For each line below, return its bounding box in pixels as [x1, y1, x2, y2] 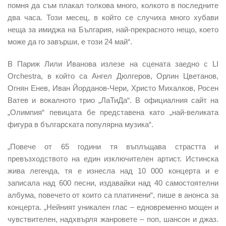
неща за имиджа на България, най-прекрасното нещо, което [8, 25, 218, 34]
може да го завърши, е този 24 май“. [8, 37, 132, 46]
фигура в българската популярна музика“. [8, 120, 153, 129]
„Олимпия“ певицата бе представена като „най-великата [8, 107, 218, 117]
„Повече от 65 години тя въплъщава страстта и [8, 142, 218, 151]
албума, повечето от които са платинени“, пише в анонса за [8, 190, 218, 199]
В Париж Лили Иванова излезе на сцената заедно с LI [8, 59, 218, 68]
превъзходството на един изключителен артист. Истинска [8, 154, 218, 163]
